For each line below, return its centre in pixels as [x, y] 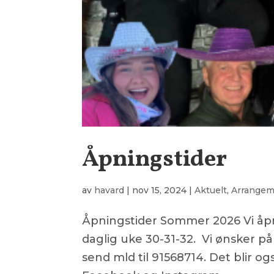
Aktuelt [211, 190]
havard [109, 190]
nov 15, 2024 [160, 190]
